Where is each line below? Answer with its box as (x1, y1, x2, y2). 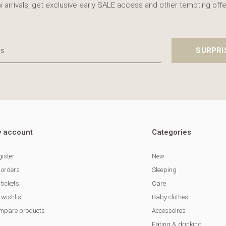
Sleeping (152, 166, 177, 174)
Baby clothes (152, 193, 189, 201)
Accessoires (152, 207, 186, 215)
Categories (152, 128, 192, 137)
